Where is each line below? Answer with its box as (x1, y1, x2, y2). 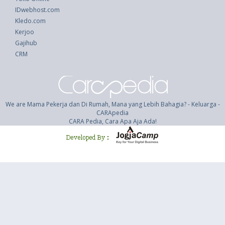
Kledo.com (15, 17, 46, 26)
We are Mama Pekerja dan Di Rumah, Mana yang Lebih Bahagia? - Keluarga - (5, 100, 220, 109)
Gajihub (15, 39, 37, 48)
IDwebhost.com (15, 6, 60, 15)
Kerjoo (15, 28, 34, 37)
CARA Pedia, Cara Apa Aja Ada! (68, 117, 157, 126)
